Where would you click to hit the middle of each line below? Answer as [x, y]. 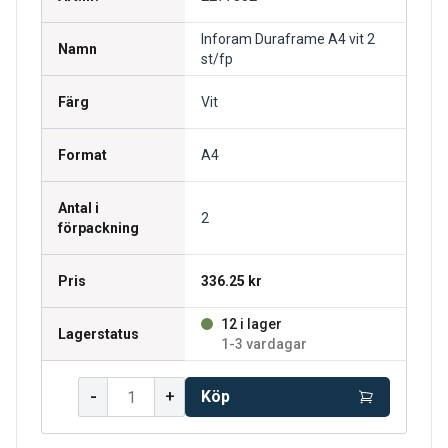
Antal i [78, 208]
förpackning [98, 228]
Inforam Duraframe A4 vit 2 [288, 39]
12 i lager [251, 324]
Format [82, 155]
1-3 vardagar [264, 344]
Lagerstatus [98, 334]
